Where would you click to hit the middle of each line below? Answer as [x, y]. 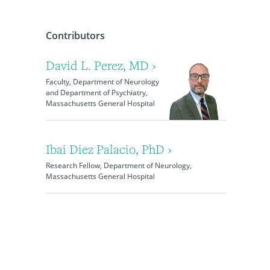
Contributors [75, 36]
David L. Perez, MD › [101, 65]
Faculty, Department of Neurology [102, 82]
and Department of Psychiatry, [96, 93]
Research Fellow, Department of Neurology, [118, 165]
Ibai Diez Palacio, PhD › [108, 149]
